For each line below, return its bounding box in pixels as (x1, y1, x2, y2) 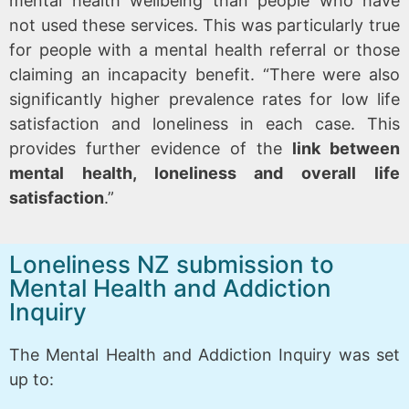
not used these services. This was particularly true (9, 15, 400, 35)
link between (292, 138, 400, 158)
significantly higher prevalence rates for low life (9, 89, 400, 109)
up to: (9, 369, 54, 389)
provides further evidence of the (9, 138, 292, 158)
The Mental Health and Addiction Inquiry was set (9, 344, 400, 364)
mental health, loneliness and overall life (9, 163, 400, 183)
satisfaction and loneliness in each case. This (9, 113, 400, 133)
